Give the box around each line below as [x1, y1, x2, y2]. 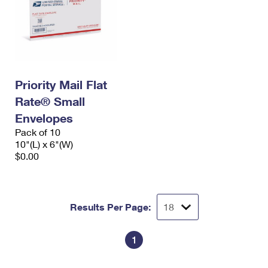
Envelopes [15, 111, 73, 126]
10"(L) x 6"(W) [15, 138, 73, 150]
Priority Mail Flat [15, 77, 107, 92]
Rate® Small [15, 94, 85, 109]
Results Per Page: [69, 201, 151, 213]
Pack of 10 [15, 126, 60, 138]
